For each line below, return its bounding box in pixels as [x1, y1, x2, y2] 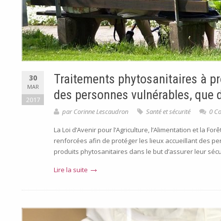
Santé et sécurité [146, 107, 190, 116]
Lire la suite [54, 165, 88, 174]
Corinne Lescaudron [74, 107, 128, 116]
